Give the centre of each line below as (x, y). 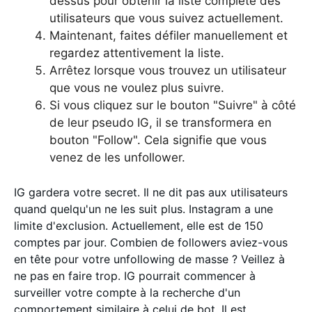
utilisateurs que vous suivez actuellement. (166, 18)
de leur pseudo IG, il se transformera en (161, 122)
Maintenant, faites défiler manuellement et (169, 35)
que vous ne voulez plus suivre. (137, 87)
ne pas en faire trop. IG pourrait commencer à (135, 276)
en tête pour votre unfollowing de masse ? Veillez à (149, 259)
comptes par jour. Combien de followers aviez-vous (151, 242)
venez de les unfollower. (117, 157)
